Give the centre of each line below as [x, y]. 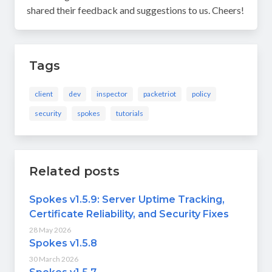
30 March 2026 [54, 259]
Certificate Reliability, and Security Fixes [129, 214]
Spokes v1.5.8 [63, 243]
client [44, 94]
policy [201, 94]
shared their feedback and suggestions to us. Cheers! [135, 10]
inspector [112, 94]
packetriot [160, 94]
